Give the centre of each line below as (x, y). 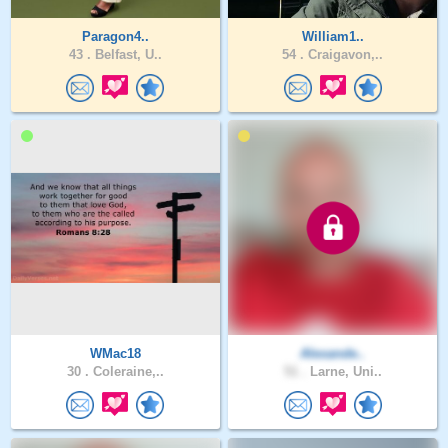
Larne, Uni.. (343, 372)
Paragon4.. (115, 36)
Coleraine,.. (126, 372)
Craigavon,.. (344, 54)
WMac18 (115, 354)
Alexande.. (333, 354)
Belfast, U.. (126, 54)
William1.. (332, 36)
